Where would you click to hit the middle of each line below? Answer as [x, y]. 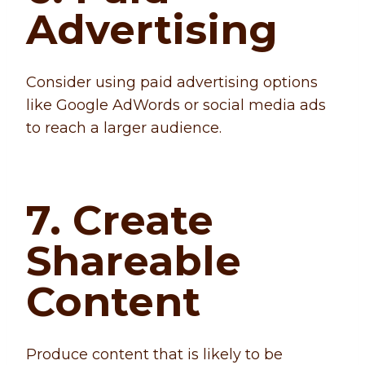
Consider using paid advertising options [172, 83]
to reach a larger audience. [124, 128]
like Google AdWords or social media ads [176, 106]
